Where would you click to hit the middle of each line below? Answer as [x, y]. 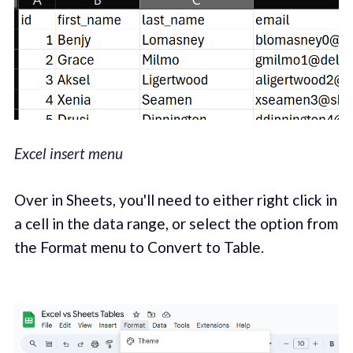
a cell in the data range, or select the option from [176, 223]
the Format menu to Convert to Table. [139, 247]
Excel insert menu [68, 154]
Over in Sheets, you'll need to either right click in [175, 199]
